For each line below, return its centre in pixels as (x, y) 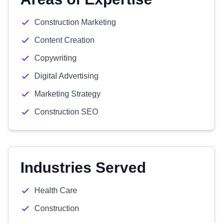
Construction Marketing (75, 22)
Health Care (56, 190)
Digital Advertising (66, 76)
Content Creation (64, 40)
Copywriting (56, 58)
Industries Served (83, 167)
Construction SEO (66, 112)
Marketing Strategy (67, 94)
